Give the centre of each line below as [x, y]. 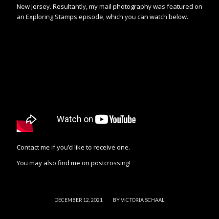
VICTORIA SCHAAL [143, 200]
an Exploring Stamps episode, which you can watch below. [102, 17]
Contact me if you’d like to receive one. [74, 147]
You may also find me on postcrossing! [73, 163]
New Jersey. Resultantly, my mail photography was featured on [109, 7]
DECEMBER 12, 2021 [79, 200]
